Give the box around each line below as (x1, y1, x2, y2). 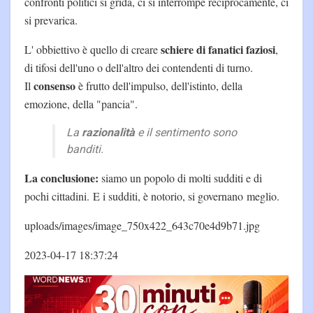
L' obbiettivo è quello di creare (24, 42, 161, 57)
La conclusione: (24, 170, 99, 187)
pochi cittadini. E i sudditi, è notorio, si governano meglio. (24, 189, 279, 204)
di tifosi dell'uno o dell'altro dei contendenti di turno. (24, 60, 253, 75)
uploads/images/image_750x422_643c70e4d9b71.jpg (24, 218, 260, 233)
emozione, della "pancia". (24, 96, 138, 112)
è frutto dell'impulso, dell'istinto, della (75, 78, 242, 94)
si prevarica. (24, 13, 78, 28)
